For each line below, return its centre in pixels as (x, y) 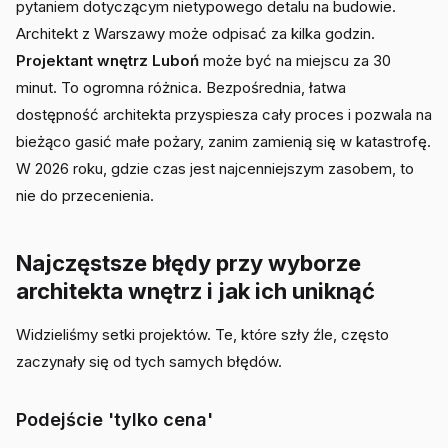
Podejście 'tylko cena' (114, 419)
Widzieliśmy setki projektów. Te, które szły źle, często (202, 334)
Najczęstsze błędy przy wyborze (188, 263)
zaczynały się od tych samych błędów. (149, 361)
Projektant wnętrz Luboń (107, 60)
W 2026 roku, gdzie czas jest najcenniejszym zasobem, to (215, 168)
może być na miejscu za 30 (295, 60)
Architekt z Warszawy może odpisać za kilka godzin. (195, 33)
